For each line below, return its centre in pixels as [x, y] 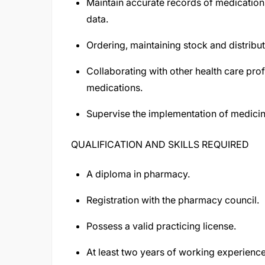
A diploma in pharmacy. [138, 174]
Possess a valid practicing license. [161, 226]
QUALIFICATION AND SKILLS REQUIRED [160, 144]
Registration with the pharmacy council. [173, 200]
